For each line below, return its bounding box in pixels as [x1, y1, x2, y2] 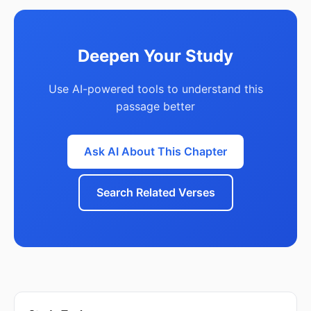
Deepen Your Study [78, 46, 233, 66]
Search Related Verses [96, 185, 215, 199]
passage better [116, 99, 195, 113]
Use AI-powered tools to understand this [48, 82, 263, 96]
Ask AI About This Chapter [84, 144, 227, 158]
